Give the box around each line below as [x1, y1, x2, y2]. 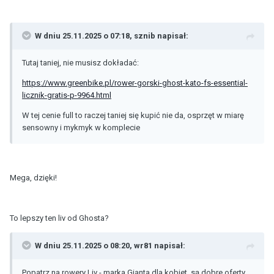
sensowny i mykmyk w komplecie [22, 122, 140, 132]
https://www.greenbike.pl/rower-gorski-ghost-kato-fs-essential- [22, 78, 248, 87]
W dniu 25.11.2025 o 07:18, [35, 31, 134, 40]
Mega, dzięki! [10, 172, 57, 182]
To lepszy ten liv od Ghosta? [10, 213, 109, 223]
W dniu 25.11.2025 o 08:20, [35, 240, 134, 250]
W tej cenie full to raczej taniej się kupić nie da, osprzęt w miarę [22, 110, 244, 120]
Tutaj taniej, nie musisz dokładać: [22, 57, 139, 67]
